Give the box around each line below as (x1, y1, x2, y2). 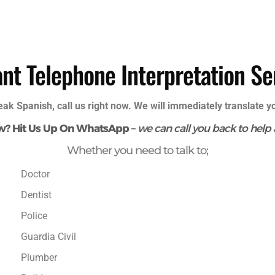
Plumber (20, 252, 57, 264)
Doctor (20, 168, 50, 180)
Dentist (20, 189, 52, 201)
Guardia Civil (20, 231, 76, 243)
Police (20, 210, 47, 222)
